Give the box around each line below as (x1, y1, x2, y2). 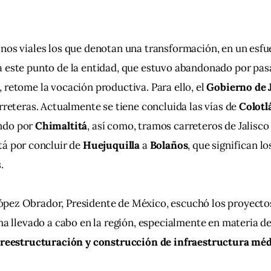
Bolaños (149, 139, 188, 152)
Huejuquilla (82, 139, 142, 152)
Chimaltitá (35, 119, 88, 133)
